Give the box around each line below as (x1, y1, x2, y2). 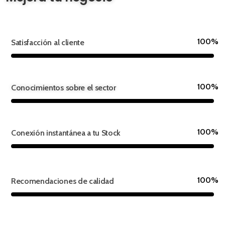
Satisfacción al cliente (11, 37, 84, 47)
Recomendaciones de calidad (11, 176, 114, 186)
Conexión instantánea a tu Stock (11, 128, 121, 138)
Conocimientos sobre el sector (11, 82, 116, 92)
